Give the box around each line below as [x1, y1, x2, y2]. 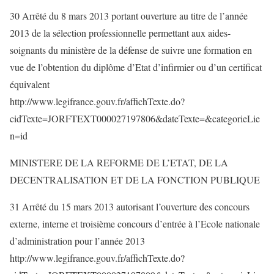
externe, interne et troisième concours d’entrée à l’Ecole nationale [10, 217, 260, 230]
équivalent [10, 78, 50, 91]
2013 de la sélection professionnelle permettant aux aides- [10, 26, 231, 39]
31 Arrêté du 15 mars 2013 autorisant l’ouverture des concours [10, 200, 250, 213]
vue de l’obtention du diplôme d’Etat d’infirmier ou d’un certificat [10, 61, 262, 73]
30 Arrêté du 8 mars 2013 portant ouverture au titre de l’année [10, 9, 248, 22]
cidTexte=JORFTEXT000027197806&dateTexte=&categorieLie [10, 112, 260, 125]
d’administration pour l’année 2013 [10, 234, 145, 247]
